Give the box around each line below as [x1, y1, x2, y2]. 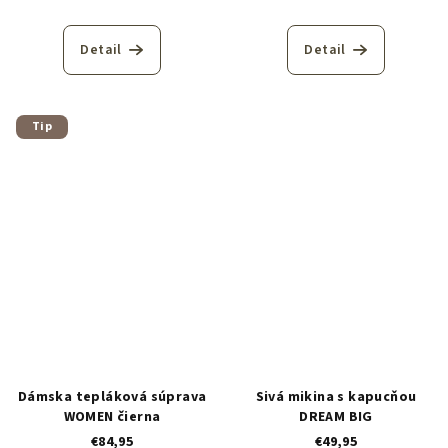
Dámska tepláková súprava [17, 387, 207, 407]
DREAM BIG [299, 407, 373, 427]
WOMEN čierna [63, 407, 161, 427]
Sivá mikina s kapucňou [255, 387, 417, 407]
